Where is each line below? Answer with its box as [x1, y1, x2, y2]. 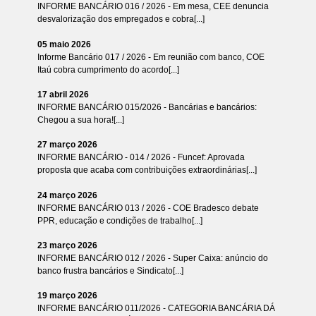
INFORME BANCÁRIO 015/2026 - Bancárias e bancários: [37, 102, 257, 112]
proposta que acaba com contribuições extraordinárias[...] [37, 165, 257, 176]
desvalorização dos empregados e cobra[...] [37, 14, 205, 25]
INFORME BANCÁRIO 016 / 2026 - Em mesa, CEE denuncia [37, 1, 269, 12]
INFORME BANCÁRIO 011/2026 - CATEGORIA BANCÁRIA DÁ [37, 303, 275, 314]
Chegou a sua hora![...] [37, 114, 124, 125]
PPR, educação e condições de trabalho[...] [37, 215, 202, 226]
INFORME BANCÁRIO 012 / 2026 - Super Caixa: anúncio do [37, 253, 268, 263]
